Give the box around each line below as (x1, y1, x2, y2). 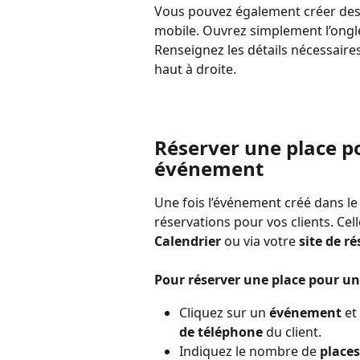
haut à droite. (154, 59, 236, 78)
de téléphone (179, 322, 263, 341)
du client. (263, 322, 321, 341)
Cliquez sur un (179, 303, 269, 321)
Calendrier (154, 231, 221, 250)
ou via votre (221, 231, 299, 250)
